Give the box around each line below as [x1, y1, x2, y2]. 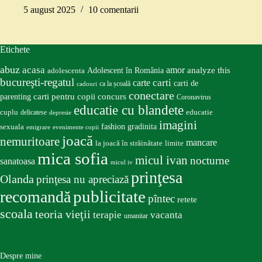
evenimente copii [53, 124, 99, 131]
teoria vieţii [35, 208, 91, 221]
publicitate [73, 187, 146, 206]
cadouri [77, 81, 97, 88]
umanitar [124, 212, 148, 220]
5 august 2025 [23, 5, 75, 15]
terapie [93, 209, 122, 221]
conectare [129, 89, 174, 102]
